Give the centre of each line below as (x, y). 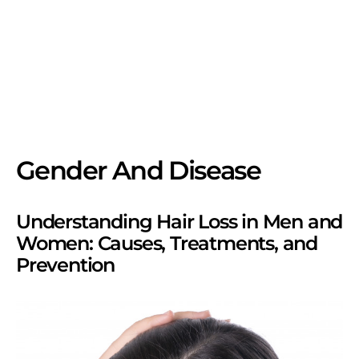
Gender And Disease (139, 170)
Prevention (66, 265)
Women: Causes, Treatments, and (167, 243)
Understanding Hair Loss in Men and (179, 222)
